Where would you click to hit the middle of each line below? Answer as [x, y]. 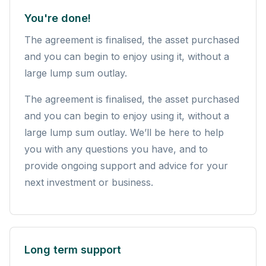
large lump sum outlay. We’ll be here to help [124, 132]
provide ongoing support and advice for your [126, 165]
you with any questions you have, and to [116, 149]
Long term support [73, 249]
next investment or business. [89, 182]
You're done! [58, 18]
